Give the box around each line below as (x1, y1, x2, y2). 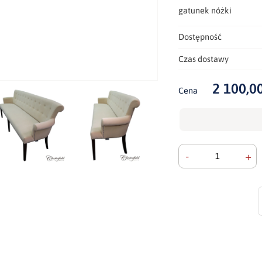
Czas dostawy (178, 54, 229, 64)
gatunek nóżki (178, 5, 232, 15)
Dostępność (178, 32, 222, 42)
